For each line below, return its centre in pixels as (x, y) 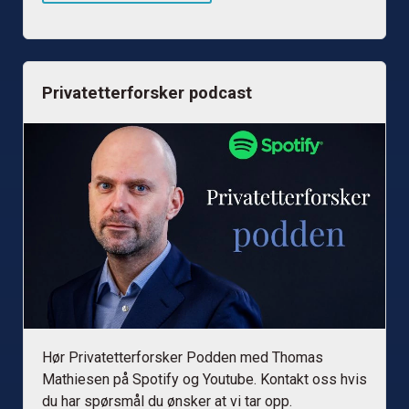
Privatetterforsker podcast (147, 93)
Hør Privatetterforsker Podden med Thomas (183, 357)
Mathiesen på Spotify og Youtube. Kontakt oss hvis (204, 379)
